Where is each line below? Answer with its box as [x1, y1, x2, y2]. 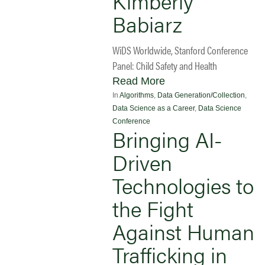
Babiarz [112, 8, 182, 39]
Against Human [112, 215, 254, 247]
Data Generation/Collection [157, 91, 245, 99]
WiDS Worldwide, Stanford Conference [112, 42, 248, 57]
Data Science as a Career [112, 104, 195, 112]
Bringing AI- [112, 123, 222, 154]
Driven [112, 146, 172, 177]
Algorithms [119, 91, 154, 99]
